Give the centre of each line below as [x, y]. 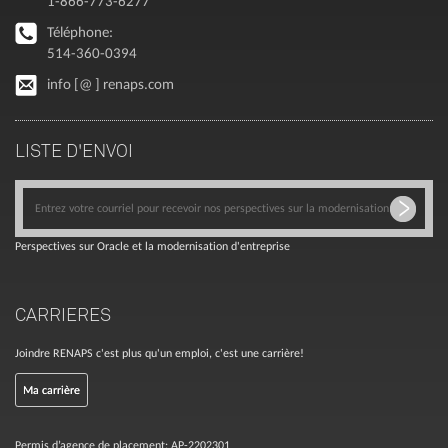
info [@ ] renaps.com [110, 84]
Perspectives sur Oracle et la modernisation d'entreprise [152, 246]
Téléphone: [80, 32]
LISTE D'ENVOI [74, 150]
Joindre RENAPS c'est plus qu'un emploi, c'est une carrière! [159, 353]
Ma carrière [51, 390]
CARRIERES [63, 314]
